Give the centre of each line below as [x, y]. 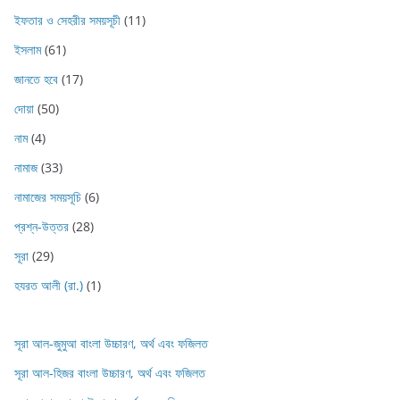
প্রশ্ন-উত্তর [42, 227]
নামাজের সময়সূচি [48, 197]
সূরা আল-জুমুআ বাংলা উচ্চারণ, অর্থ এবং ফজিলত [111, 344]
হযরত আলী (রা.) [49, 286]
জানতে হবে [36, 79]
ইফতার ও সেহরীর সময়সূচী [67, 21]
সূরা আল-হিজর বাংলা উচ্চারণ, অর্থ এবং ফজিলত [110, 373]
